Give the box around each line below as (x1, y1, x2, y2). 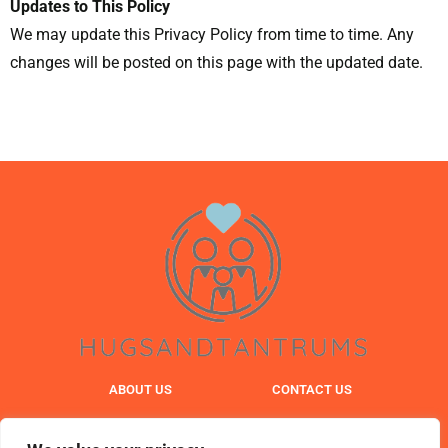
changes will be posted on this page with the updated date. (10, 53, 423, 73)
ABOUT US (108, 381, 172, 397)
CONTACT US (271, 381, 352, 397)
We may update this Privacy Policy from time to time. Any (10, 25, 414, 45)
